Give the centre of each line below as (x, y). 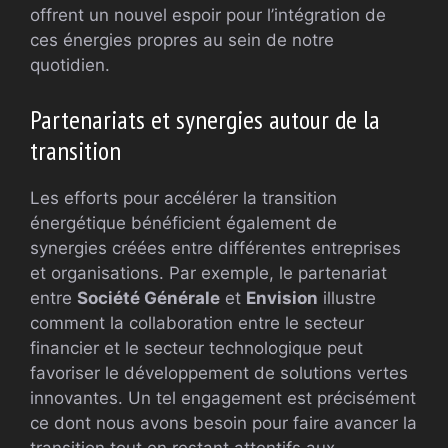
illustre (347, 297)
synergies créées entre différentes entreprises (215, 247)
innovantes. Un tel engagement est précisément (223, 397)
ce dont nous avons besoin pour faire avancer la (223, 422)
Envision (282, 297)
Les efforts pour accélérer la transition (183, 197)
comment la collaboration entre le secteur (197, 322)
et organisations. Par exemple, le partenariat (208, 272)
